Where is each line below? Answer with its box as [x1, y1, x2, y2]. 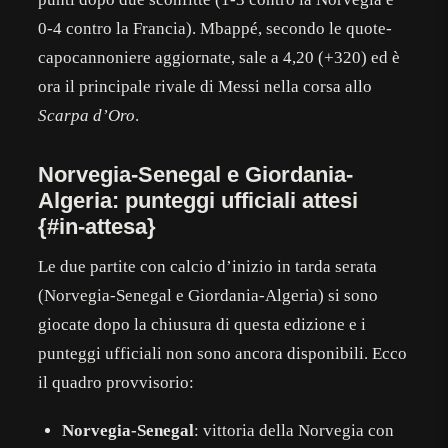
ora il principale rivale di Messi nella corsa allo [38, 76, 373, 96]
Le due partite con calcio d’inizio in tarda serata [38, 256, 378, 276]
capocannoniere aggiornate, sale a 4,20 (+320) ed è [38, 47, 401, 67]
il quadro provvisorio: [38, 372, 195, 392]
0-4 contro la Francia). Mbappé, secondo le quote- [38, 18, 393, 38]
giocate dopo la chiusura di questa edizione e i [38, 314, 367, 334]
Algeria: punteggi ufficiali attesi [38, 187, 359, 213]
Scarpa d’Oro [38, 105, 136, 125]
